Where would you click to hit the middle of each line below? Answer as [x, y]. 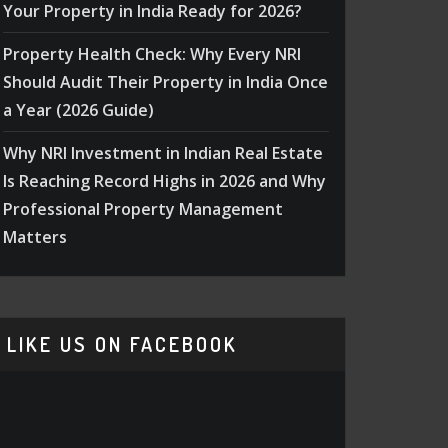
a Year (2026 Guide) [78, 109]
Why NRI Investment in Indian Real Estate [163, 152]
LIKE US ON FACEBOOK [122, 343]
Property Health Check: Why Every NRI [152, 53]
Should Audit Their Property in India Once [165, 81]
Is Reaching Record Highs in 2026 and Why [164, 180]
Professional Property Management [143, 208]
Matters [35, 236]
